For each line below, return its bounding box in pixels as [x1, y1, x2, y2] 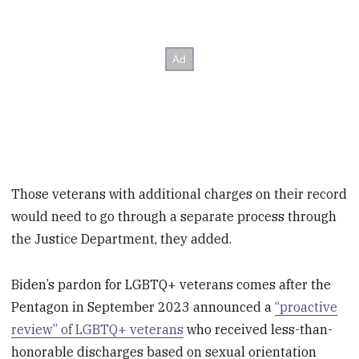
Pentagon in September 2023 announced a [11, 298, 276, 315]
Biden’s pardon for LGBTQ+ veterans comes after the [11, 276, 332, 292]
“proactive [275, 298, 338, 315]
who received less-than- [184, 321, 333, 337]
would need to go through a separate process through [11, 208, 337, 224]
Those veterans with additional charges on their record [11, 185, 348, 202]
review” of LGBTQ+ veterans [11, 321, 184, 337]
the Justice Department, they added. [11, 230, 232, 247]
